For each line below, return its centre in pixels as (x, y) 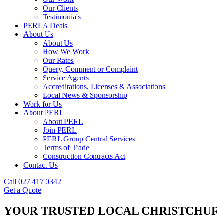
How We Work (66, 52)
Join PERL (60, 130)
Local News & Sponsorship (85, 95)
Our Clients (60, 8)
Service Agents (66, 78)
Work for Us (42, 104)
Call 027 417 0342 (32, 181)
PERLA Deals (45, 25)
